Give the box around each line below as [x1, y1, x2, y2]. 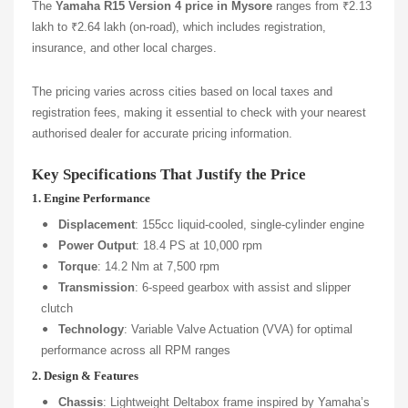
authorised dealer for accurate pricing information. [32, 126, 292, 140]
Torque [58, 259, 98, 273]
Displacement [58, 217, 136, 231]
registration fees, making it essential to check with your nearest [32, 105, 366, 119]
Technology [58, 321, 125, 336]
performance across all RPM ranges [41, 342, 230, 357]
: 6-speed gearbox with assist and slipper [135, 280, 352, 294]
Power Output [58, 238, 137, 252]
